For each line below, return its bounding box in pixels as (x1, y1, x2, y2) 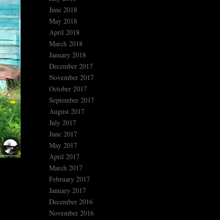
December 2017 (49, 61, 93, 71)
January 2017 (49, 186, 86, 195)
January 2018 (49, 50, 86, 60)
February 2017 (49, 174, 90, 184)
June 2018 (49, 5, 77, 15)
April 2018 (49, 27, 80, 37)
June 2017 (49, 129, 77, 139)
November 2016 (49, 208, 94, 218)
